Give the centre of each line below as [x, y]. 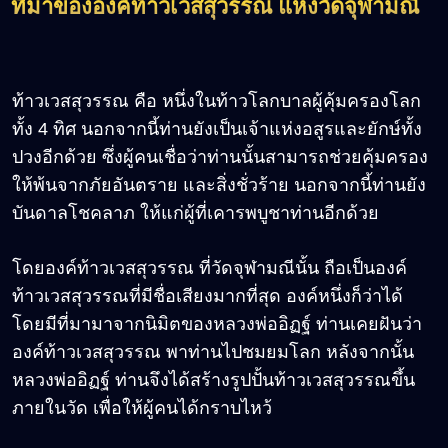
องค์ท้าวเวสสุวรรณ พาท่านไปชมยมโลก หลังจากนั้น [213, 351]
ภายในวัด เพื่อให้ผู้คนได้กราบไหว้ [142, 407]
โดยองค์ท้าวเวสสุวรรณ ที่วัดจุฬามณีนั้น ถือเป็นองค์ [209, 267]
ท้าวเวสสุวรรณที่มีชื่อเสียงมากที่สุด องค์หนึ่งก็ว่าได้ [207, 295]
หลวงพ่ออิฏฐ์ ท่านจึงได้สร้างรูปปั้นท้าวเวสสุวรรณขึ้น [213, 379]
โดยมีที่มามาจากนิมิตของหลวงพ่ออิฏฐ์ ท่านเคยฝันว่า [217, 323]
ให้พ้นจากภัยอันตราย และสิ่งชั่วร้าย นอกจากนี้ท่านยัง [219, 184]
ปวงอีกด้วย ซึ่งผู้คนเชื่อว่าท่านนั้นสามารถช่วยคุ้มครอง [220, 156]
